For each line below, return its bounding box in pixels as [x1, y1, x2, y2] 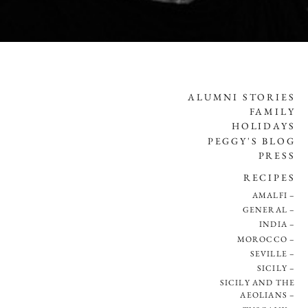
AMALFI [252, 189, 288, 201]
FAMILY [249, 105, 296, 118]
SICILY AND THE [219, 277, 296, 289]
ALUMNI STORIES [188, 90, 296, 103]
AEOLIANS [240, 289, 288, 301]
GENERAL [242, 204, 288, 216]
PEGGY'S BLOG [207, 134, 296, 147]
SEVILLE [250, 247, 288, 259]
